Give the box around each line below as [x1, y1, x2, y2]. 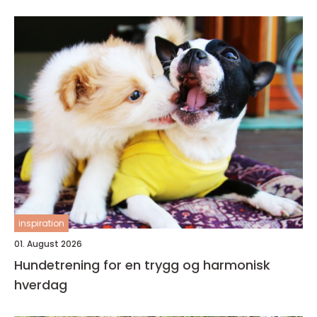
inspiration [18, 217, 64, 230]
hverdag [14, 276, 67, 294]
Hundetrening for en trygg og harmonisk [14, 256, 270, 275]
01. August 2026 [14, 238, 82, 250]
